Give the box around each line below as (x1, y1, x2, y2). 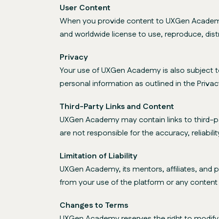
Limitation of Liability (60, 151, 137, 162)
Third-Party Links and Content (60, 101, 174, 112)
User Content (60, 2, 110, 14)
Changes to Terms (60, 200, 128, 211)
